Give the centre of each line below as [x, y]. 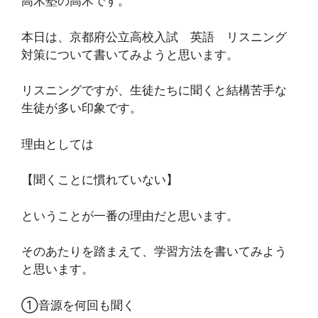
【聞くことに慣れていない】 [100, 180]
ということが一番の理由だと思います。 [130, 215]
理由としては [57, 144]
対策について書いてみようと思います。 [130, 54]
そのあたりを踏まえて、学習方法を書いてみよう [154, 251]
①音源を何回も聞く [78, 305]
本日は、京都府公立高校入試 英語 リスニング [154, 37]
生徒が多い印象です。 [82, 108]
